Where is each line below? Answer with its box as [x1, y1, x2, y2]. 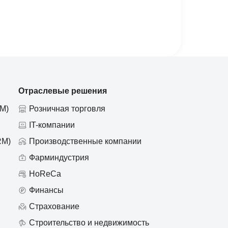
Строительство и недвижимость [29, 218, 149, 227]
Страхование [29, 202, 79, 211]
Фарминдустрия [29, 153, 89, 162]
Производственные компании [29, 137, 141, 146]
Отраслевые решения [18, 87, 107, 95]
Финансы [29, 186, 64, 194]
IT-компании [29, 121, 75, 129]
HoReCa [29, 169, 61, 178]
